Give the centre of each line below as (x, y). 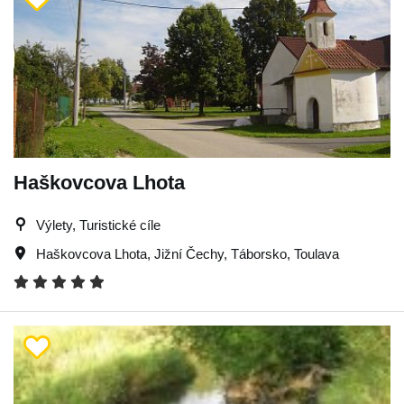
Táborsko (259, 254)
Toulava (317, 254)
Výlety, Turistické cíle (98, 225)
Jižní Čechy (189, 254)
